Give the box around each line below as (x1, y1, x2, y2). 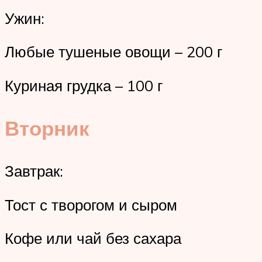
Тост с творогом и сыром (5, 195, 177, 214)
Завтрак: (5, 161, 63, 181)
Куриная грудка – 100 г (5, 75, 163, 95)
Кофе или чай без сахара (5, 229, 181, 248)
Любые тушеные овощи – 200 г (5, 42, 222, 61)
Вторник (5, 115, 89, 142)
